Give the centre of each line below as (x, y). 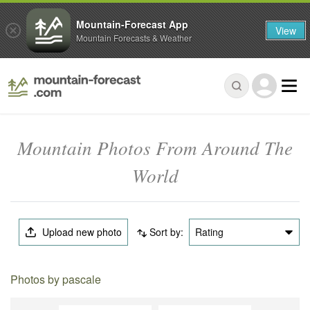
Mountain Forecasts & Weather (134, 37)
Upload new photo (81, 232)
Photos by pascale (56, 280)
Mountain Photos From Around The (155, 148)
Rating (209, 232)
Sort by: (166, 232)
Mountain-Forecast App (132, 24)
